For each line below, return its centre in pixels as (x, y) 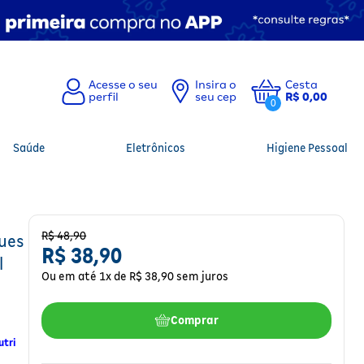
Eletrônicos (156, 147)
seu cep (216, 97)
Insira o (217, 84)
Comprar (195, 320)
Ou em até (71, 276)
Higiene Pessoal (307, 147)
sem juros (201, 276)
